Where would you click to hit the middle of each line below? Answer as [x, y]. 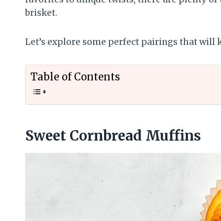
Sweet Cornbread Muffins [113, 135]
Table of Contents [75, 77]
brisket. [41, 13]
